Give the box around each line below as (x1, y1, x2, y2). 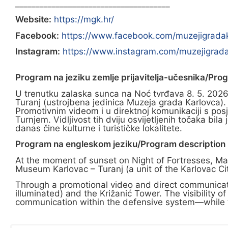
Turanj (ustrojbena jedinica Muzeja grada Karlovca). (15, 97, 226, 107)
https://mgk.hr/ (54, 14, 114, 25)
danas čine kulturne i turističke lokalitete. (15, 123, 182, 133)
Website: (15, 14, 51, 25)
